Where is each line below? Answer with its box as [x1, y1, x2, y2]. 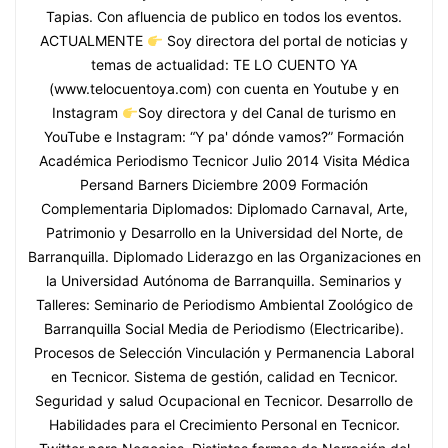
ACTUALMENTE [40, 32, 148, 50]
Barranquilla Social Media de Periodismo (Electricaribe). [44, 320, 404, 338]
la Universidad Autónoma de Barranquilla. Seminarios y [46, 272, 402, 290]
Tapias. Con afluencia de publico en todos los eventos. [46, 8, 402, 26]
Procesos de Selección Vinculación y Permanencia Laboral [34, 344, 414, 362]
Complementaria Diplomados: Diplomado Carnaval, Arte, [40, 200, 408, 218]
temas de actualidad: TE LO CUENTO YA [91, 56, 357, 74]
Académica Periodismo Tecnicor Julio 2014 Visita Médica [38, 152, 410, 170]
